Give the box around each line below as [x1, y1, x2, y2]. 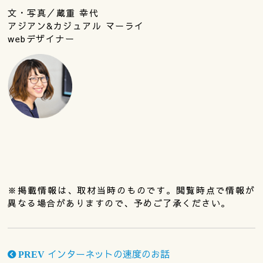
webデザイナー [8, 32, 75, 45]
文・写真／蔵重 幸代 [8, 6, 99, 19]
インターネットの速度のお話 [45, 247, 170, 260]
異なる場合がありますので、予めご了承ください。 [8, 196, 231, 209]
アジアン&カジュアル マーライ [8, 19, 144, 32]
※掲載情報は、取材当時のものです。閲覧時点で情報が [8, 183, 255, 196]
